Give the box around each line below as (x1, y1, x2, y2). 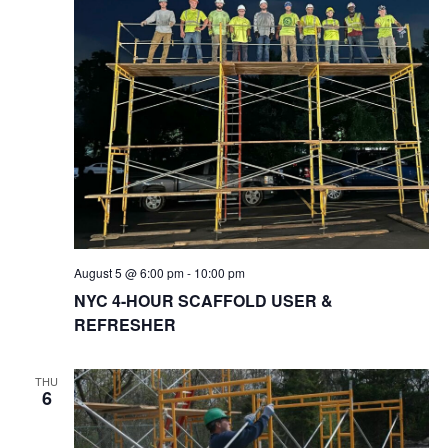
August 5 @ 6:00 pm (73, 263, 184, 281)
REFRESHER (73, 312, 176, 336)
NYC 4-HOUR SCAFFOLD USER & (73, 288, 333, 312)
